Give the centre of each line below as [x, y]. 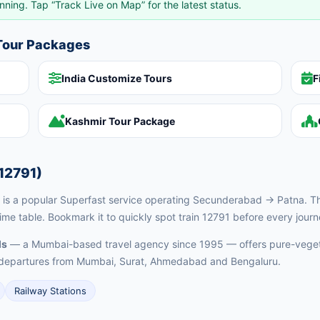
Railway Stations [50, 291]
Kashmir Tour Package [120, 121]
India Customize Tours [117, 78]
